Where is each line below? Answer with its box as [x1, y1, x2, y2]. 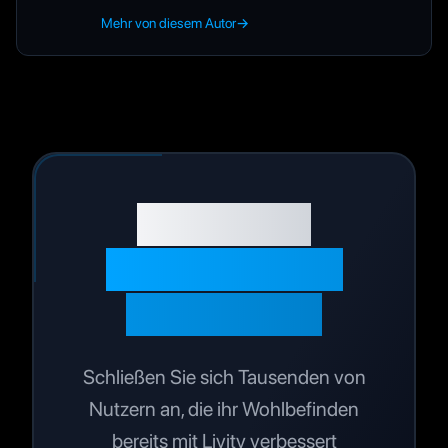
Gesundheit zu [105, 247, 343, 291]
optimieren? [126, 292, 322, 336]
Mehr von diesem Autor [101, 14, 236, 31]
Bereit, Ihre [137, 202, 311, 246]
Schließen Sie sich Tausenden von [82, 364, 366, 389]
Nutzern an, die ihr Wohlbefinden [89, 396, 359, 421]
